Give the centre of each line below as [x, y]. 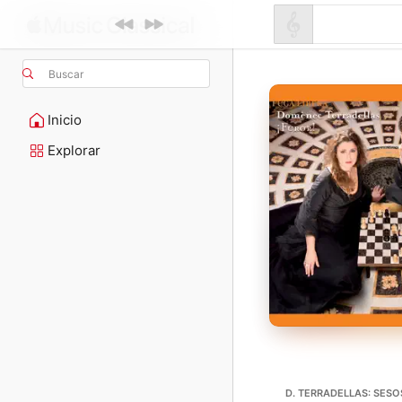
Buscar [66, 74]
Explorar [74, 150]
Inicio [65, 120]
